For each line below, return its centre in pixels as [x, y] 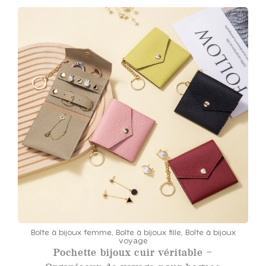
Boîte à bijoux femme [71, 233]
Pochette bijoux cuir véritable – [133, 252]
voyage [133, 241]
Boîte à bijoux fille [148, 233]
